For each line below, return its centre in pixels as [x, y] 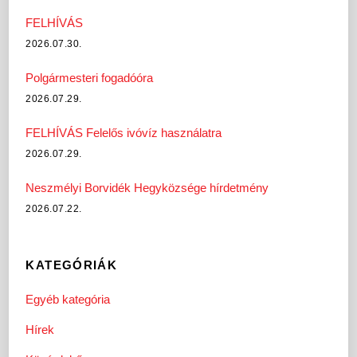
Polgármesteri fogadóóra [90, 78]
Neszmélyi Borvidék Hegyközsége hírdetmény [147, 188]
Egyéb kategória [68, 300]
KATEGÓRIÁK [72, 265]
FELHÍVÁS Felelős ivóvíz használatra [124, 133]
